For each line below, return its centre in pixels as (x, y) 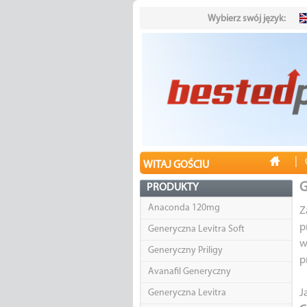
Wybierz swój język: (246, 19)
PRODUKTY (172, 188)
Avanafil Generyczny (189, 272)
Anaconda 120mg (184, 208)
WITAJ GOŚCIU (176, 165)
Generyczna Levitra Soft (196, 230)
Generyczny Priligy (185, 251)
